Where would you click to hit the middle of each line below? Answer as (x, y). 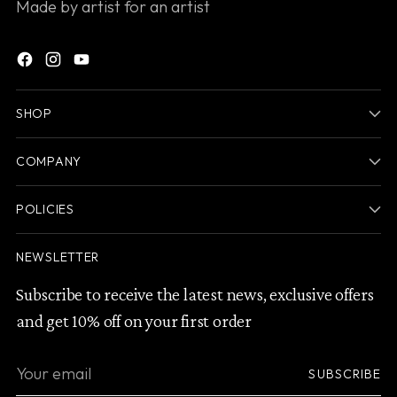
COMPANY (49, 161)
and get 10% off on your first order (134, 320)
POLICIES (45, 209)
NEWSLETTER (58, 257)
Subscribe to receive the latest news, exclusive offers (195, 294)
